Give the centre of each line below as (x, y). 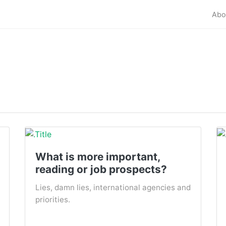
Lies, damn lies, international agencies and (113, 187)
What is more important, (98, 156)
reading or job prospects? (101, 169)
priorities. (53, 199)
